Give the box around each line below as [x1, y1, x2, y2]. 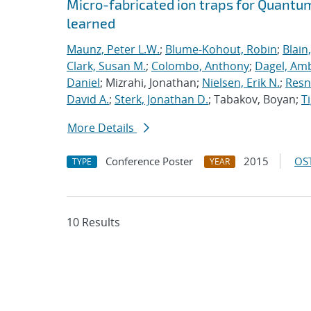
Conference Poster [106, 154, 193, 168]
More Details [67, 120, 137, 135]
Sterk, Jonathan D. [115, 92, 208, 107]
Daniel [67, 75, 100, 90]
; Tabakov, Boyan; [208, 92, 301, 107]
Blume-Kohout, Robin [165, 42, 277, 57]
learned [67, 15, 115, 31]
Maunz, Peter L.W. [67, 42, 160, 57]
